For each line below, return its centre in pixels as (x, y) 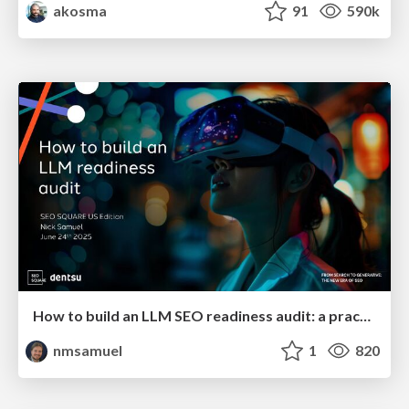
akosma (79, 10)
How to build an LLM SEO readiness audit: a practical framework (365, 316)
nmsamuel (87, 351)
